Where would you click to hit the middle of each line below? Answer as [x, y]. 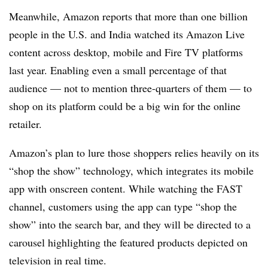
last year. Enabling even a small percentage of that [118, 70]
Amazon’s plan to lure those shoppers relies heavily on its [134, 152]
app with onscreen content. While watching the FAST [126, 188]
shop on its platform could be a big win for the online [125, 106]
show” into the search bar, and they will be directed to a [130, 224]
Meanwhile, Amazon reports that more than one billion [128, 16]
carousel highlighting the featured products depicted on [128, 242]
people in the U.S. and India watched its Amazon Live [127, 34]
